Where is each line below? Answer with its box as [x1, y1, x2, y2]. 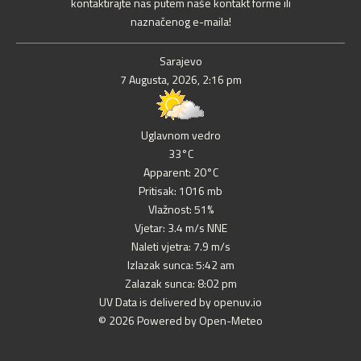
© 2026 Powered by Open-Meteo [98, 312, 263, 330]
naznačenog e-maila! [130, 13, 231, 31]
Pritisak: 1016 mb [139, 182, 222, 200]
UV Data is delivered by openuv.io [99, 293, 262, 311]
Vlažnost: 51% [147, 201, 214, 218]
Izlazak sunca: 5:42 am [127, 256, 234, 274]
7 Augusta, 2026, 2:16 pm [119, 71, 242, 89]
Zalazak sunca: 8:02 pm [124, 275, 237, 293]
